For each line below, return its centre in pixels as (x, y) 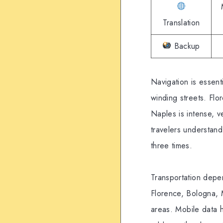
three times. (172, 145)
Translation (181, 22)
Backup (186, 46)
